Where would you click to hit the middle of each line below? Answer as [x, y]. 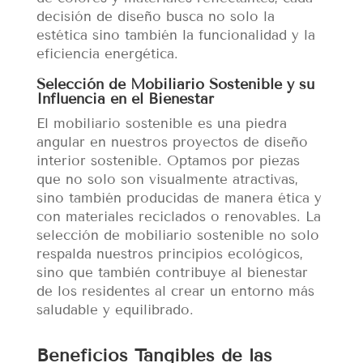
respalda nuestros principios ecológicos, [169, 254]
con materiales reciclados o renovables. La [178, 217]
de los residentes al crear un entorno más [175, 292]
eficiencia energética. [107, 54]
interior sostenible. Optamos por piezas [168, 161]
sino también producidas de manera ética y [179, 199]
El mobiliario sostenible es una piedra [161, 124]
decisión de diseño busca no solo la [155, 17]
